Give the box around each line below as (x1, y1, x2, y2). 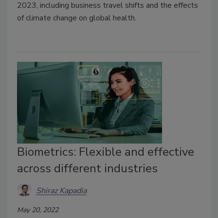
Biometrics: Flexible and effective (17, 144, 194, 160)
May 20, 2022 (17, 205, 58, 215)
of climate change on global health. (17, 12, 136, 23)
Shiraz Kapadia (36, 185, 87, 197)
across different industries (17, 160, 158, 176)
